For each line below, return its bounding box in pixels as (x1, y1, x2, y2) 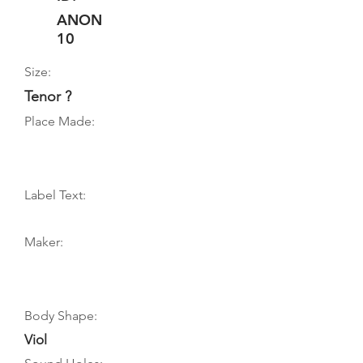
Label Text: (24, 187, 86, 203)
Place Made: (24, 113, 95, 129)
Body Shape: (24, 308, 97, 323)
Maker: (24, 234, 63, 250)
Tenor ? (24, 88, 71, 105)
